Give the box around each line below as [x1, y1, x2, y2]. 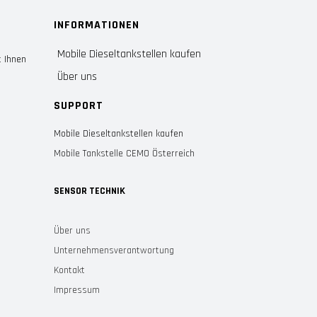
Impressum [54, 284, 100, 296]
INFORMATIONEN [54, 18, 139, 33]
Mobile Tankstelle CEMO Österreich [54, 147, 195, 160]
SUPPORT [54, 98, 103, 113]
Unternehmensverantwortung [54, 244, 174, 257]
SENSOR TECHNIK [54, 185, 125, 197]
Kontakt [54, 264, 85, 277]
